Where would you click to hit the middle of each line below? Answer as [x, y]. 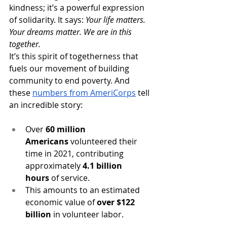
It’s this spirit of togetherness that [75, 56]
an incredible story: [46, 105]
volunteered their [104, 141]
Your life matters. [117, 20]
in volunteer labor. [88, 214]
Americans [47, 141]
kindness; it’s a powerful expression [78, 7]
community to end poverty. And [70, 80]
